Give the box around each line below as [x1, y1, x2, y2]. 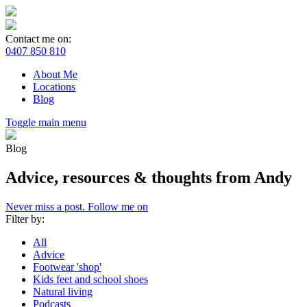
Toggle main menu [5, 116, 86, 128]
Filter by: [5, 212, 45, 225]
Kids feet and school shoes [33, 273, 148, 285]
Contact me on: [5, 33, 71, 45]
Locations [33, 81, 75, 93]
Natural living [33, 285, 93, 297]
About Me [33, 69, 77, 80]
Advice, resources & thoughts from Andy [5, 168, 292, 186]
